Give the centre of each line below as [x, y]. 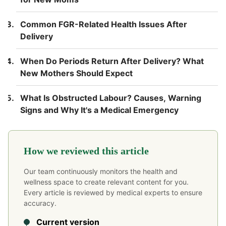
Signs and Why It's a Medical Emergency [99, 110]
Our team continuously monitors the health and [101, 171]
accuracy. [40, 203]
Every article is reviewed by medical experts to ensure [113, 192]
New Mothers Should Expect [76, 73]
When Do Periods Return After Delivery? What [112, 61]
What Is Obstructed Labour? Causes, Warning [111, 98]
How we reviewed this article [86, 151]
